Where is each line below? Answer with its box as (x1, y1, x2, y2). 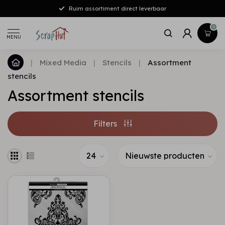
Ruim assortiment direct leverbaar (69, 5, 166, 12)
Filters (93, 119, 119, 129)
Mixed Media (40, 57, 86, 67)
